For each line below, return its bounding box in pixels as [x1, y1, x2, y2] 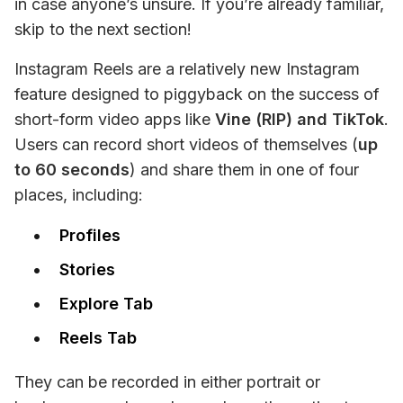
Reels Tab [59, 328, 137, 347]
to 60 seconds [14, 160, 130, 179]
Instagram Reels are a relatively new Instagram [14, 59, 360, 78]
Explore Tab [59, 294, 153, 313]
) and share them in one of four [130, 160, 359, 179]
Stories [59, 260, 115, 279]
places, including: [14, 185, 143, 204]
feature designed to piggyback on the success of [14, 85, 380, 103]
